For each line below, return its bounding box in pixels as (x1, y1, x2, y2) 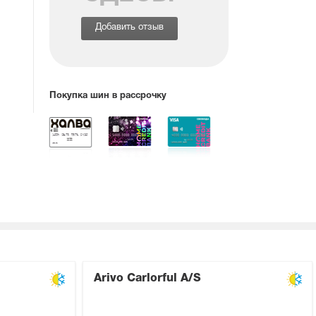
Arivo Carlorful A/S (94, 274, 201, 284)
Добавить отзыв (95, 23, 164, 32)
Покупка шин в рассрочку (49, 92, 167, 100)
